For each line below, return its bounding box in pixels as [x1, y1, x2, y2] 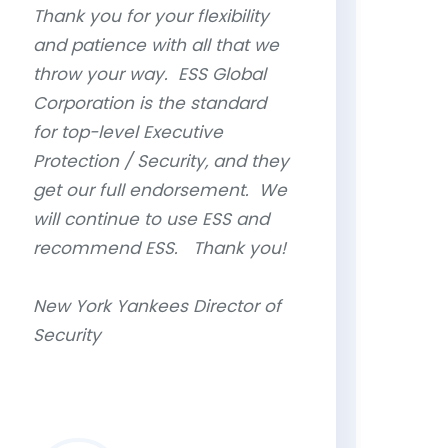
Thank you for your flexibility [33, 4, 269, 28]
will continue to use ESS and [33, 207, 269, 231]
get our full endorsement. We [33, 178, 287, 202]
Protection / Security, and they [33, 149, 289, 173]
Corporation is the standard [33, 91, 266, 115]
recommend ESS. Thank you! [33, 236, 286, 260]
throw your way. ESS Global [33, 62, 266, 86]
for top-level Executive [33, 120, 223, 144]
